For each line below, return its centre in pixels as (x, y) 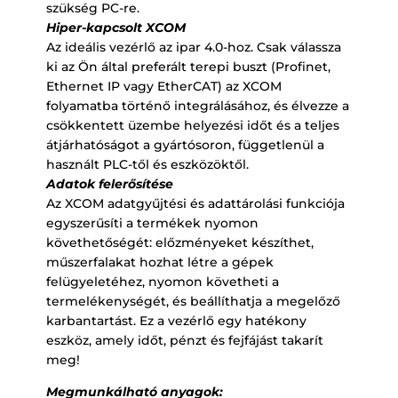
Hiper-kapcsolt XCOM (115, 27)
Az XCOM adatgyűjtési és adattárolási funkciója (195, 203)
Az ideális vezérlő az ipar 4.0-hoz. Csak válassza (193, 47)
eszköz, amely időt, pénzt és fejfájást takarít (184, 340)
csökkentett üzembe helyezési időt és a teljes (192, 125)
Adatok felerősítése (109, 183)
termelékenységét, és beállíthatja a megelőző (193, 301)
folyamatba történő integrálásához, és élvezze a (197, 105)
